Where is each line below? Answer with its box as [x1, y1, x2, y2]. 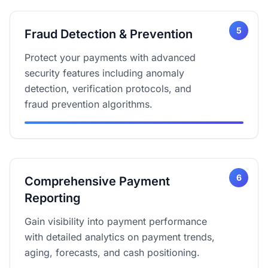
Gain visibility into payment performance [25, 215, 207, 227]
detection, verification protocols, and [25, 83, 191, 95]
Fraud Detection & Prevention [25, 27, 193, 41]
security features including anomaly [25, 67, 184, 79]
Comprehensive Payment [25, 174, 170, 188]
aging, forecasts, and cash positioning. [25, 246, 200, 258]
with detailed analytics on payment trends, [25, 231, 215, 243]
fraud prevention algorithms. [25, 98, 153, 110]
